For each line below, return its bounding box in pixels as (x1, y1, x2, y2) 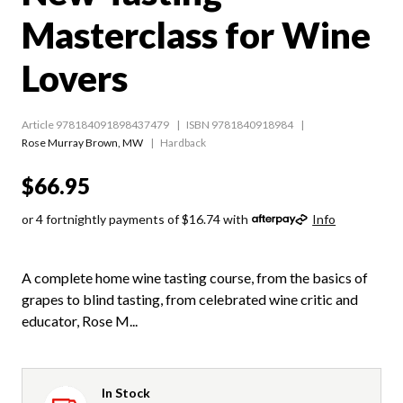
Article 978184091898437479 (22, 117, 169, 131)
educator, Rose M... (22, 311, 138, 329)
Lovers (22, 56, 128, 100)
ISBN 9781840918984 (186, 117, 293, 131)
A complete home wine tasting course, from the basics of (22, 268, 368, 286)
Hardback (160, 135, 206, 149)
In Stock (102, 384, 150, 400)
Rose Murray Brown (22, 135, 118, 149)
